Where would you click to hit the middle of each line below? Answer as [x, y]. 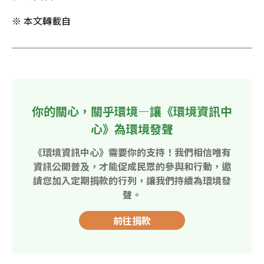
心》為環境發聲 [132, 129]
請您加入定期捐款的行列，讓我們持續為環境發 [132, 181]
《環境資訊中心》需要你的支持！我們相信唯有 [132, 152]
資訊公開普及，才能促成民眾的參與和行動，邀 [132, 166]
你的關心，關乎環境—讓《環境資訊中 [132, 111]
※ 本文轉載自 [41, 21]
